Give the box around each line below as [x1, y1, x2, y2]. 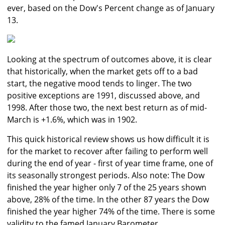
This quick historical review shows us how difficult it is [7, 134, 209, 145]
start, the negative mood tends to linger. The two [7, 78, 192, 89]
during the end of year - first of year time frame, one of [7, 158, 213, 169]
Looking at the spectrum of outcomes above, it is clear [7, 54, 212, 65]
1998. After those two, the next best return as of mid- [7, 102, 207, 114]
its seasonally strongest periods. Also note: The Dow [7, 170, 204, 181]
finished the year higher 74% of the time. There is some [7, 206, 215, 217]
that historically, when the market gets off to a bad [7, 66, 198, 77]
